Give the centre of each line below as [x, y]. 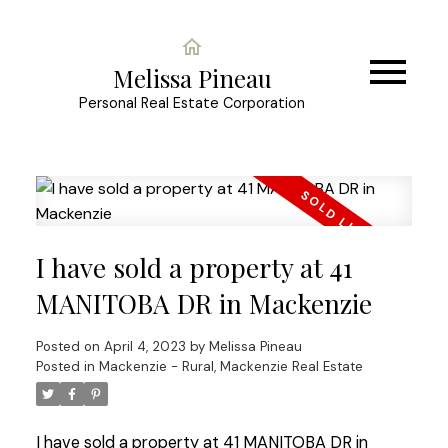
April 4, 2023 [144, 346]
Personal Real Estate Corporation [192, 103]
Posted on [69, 346]
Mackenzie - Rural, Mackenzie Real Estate [230, 366]
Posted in [65, 366]
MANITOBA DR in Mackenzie [203, 303]
